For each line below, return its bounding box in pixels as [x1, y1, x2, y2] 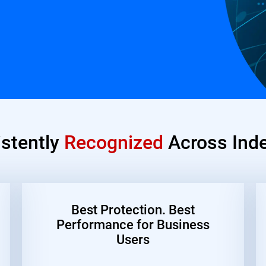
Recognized [64, 128, 164, 154]
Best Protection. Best [71, 200, 195, 218]
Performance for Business [56, 215, 210, 233]
